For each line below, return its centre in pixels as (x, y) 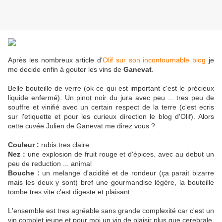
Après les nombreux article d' (55, 60)
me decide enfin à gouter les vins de (66, 70)
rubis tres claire (64, 145)
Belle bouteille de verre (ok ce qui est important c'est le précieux (111, 88)
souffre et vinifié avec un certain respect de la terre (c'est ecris (111, 107)
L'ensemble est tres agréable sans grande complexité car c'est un (111, 211)
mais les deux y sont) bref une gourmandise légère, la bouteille (111, 183)
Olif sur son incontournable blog (154, 60)
